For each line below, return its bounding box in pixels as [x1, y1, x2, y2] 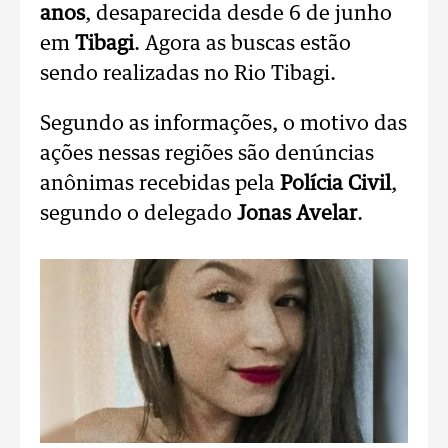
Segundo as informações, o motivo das [40, 114, 407, 134]
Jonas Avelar [237, 204, 357, 224]
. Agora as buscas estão [134, 34, 351, 54]
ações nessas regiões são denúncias [40, 144, 374, 164]
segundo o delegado [40, 204, 237, 224]
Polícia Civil [280, 174, 391, 194]
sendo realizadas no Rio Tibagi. [40, 64, 336, 84]
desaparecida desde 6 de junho [96, 4, 392, 24]
